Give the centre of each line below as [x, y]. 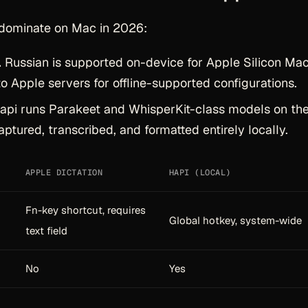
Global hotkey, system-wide [235, 220]
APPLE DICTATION [64, 173]
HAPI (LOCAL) [200, 173]
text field [46, 231]
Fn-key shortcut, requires [86, 210]
